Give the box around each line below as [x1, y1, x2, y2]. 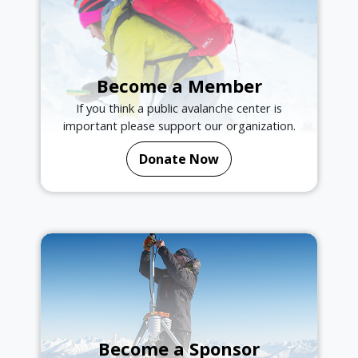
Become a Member [96, 74, 262, 98]
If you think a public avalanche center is [76, 100, 282, 117]
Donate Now [139, 150, 219, 169]
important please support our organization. [62, 117, 296, 134]
